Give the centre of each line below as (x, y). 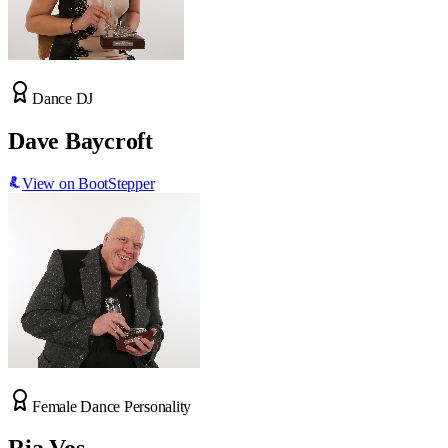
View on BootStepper (88, 183)
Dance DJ (63, 98)
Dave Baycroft (80, 140)
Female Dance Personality (112, 406)
